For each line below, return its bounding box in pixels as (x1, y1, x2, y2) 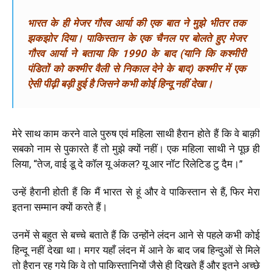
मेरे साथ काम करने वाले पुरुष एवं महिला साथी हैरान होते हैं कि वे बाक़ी (12, 127, 260, 140)
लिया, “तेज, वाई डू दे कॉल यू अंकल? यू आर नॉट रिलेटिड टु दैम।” (12, 158, 243, 171)
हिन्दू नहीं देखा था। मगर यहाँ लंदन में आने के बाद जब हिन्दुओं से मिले (12, 244, 260, 257)
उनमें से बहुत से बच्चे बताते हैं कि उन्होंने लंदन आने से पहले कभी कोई (12, 229, 260, 242)
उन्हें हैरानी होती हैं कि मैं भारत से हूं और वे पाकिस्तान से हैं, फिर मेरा (12, 186, 260, 199)
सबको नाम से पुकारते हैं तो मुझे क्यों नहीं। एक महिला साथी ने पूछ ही (12, 143, 260, 155)
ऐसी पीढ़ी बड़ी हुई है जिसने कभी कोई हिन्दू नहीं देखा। (27, 78, 212, 90)
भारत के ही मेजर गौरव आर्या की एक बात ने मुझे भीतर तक (27, 17, 246, 30)
